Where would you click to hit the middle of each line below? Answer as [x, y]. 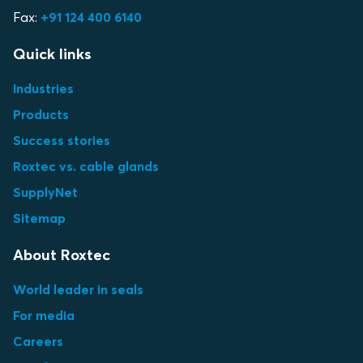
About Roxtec [62, 255]
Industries [43, 88]
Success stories [62, 140]
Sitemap [39, 218]
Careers [38, 341]
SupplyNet [45, 192]
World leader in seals [78, 289]
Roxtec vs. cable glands [86, 166]
